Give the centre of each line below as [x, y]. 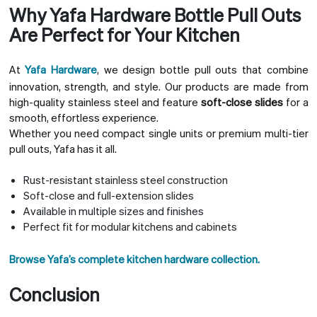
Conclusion [54, 294]
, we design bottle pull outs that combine [202, 69]
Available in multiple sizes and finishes [113, 211]
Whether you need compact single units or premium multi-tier [158, 133]
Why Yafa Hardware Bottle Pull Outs [155, 14]
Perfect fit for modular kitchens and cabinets [130, 227]
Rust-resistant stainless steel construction [125, 180]
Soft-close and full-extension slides [108, 196]
